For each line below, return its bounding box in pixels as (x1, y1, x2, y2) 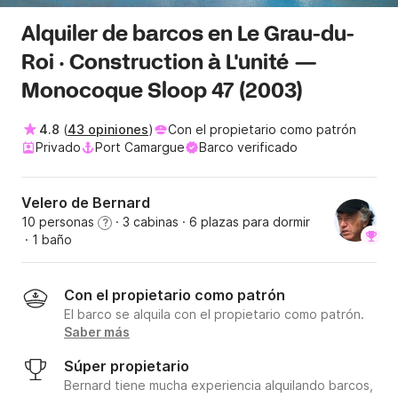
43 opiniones (68, 122, 148, 138)
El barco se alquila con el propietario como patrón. (64, 306, 364, 322)
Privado (36, 139, 81, 155)
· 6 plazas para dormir (179, 214, 310, 230)
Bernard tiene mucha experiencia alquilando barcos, (64, 378, 373, 394)
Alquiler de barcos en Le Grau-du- (21, 21, 355, 50)
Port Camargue (95, 139, 185, 155)
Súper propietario (64, 357, 189, 376)
